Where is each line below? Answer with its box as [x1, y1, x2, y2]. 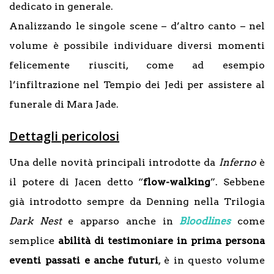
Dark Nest [9, 215, 62, 227]
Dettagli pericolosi [9, 127, 119, 144]
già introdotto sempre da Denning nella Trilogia [9, 195, 265, 207]
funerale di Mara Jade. [9, 98, 119, 110]
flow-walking [143, 176, 211, 188]
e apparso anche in [61, 215, 180, 227]
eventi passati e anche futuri [9, 254, 158, 266]
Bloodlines [179, 215, 231, 227]
